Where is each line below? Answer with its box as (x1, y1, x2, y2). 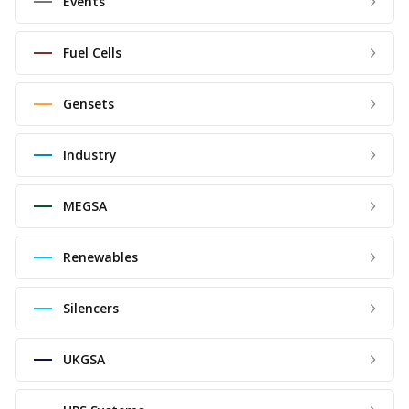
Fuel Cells (63, 44, 121, 62)
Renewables (63, 248, 138, 267)
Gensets (63, 95, 114, 113)
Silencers (63, 299, 119, 318)
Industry (63, 146, 117, 164)
